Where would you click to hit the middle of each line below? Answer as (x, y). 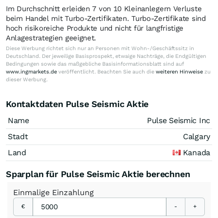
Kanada (195, 152)
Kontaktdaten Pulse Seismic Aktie (77, 104)
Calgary (197, 136)
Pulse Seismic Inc (179, 120)
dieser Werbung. (27, 79)
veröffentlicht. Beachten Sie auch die (106, 72)
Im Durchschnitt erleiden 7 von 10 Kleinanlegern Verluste (104, 9)
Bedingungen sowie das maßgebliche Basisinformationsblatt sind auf (95, 64)
